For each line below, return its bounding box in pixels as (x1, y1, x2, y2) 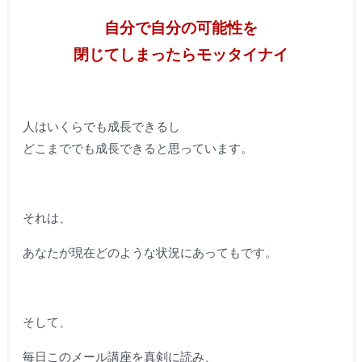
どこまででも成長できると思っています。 (22, 141, 253, 155)
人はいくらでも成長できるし (22, 119, 180, 133)
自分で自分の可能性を (104, 19, 258, 36)
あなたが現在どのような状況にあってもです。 (22, 245, 277, 259)
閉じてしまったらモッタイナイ (74, 45, 288, 63)
